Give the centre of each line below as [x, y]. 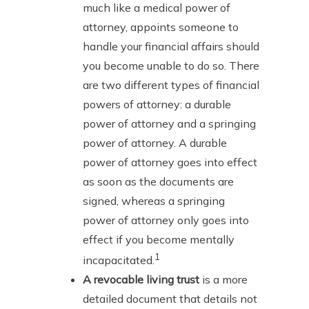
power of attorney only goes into [166, 220]
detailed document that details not [170, 299]
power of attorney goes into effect [170, 162]
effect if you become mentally [159, 239]
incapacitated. [119, 260]
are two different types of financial [171, 84]
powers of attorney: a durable [157, 104]
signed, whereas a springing [154, 200]
